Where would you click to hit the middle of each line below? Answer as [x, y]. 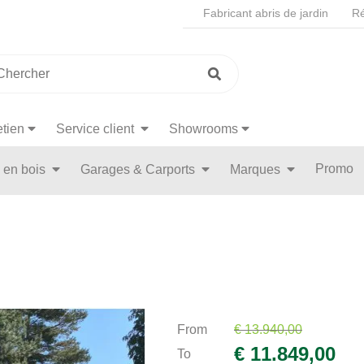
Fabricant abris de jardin [266, 13]
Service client [97, 129]
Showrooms [204, 129]
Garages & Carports [139, 169]
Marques [257, 169]
